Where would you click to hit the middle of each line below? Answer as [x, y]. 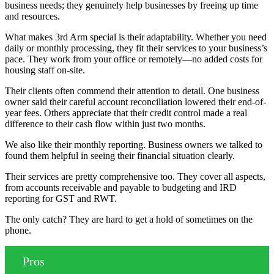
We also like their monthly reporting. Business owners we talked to [134, 145]
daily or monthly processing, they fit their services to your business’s [136, 48]
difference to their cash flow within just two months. [105, 124]
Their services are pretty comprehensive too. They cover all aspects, [135, 177]
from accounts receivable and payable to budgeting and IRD [121, 188]
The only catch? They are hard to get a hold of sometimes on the [129, 220]
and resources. [32, 17]
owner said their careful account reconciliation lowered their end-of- [135, 102]
